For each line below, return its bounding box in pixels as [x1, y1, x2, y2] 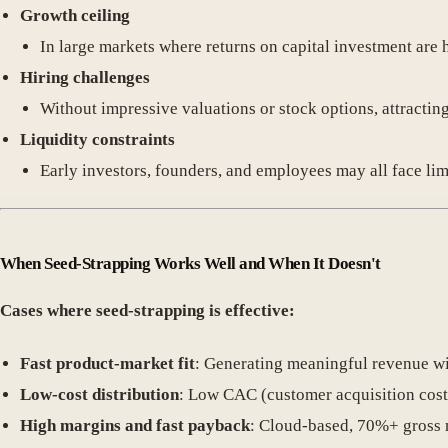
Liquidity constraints [20, 130, 175, 149]
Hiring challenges [20, 68, 150, 87]
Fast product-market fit [20, 353, 195, 373]
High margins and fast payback [20, 415, 250, 435]
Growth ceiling [20, 6, 130, 25]
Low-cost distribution [20, 384, 179, 404]
